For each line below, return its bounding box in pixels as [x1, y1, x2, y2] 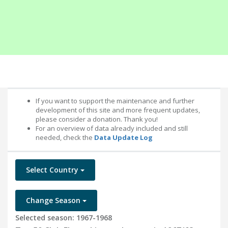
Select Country [26, 165, 80, 175]
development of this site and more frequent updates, [36, 105, 200, 115]
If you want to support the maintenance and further [36, 96, 194, 105]
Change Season [26, 195, 82, 205]
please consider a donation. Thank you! [36, 115, 158, 124]
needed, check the [36, 133, 94, 142]
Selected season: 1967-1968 [15, 213, 112, 222]
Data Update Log [94, 133, 153, 142]
